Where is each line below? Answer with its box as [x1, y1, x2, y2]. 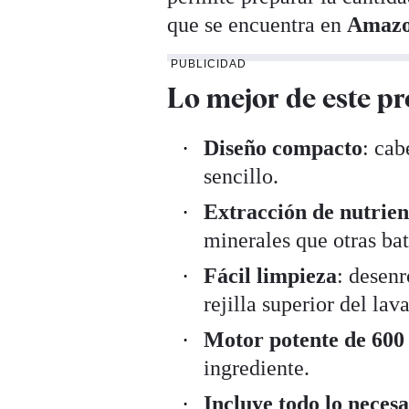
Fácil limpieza [204, 263, 338, 288]
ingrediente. [204, 355, 310, 380]
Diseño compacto [204, 135, 363, 160]
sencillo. [204, 163, 279, 188]
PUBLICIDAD [171, 58, 247, 71]
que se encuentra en [167, 13, 348, 37]
